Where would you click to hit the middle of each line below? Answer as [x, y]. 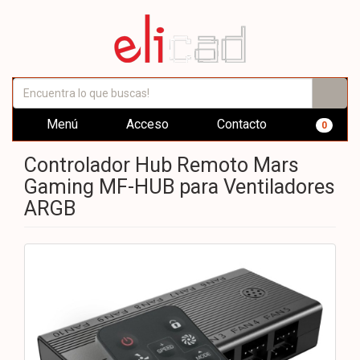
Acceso [146, 124]
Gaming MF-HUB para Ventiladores [180, 187]
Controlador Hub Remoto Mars [162, 165]
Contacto [240, 124]
